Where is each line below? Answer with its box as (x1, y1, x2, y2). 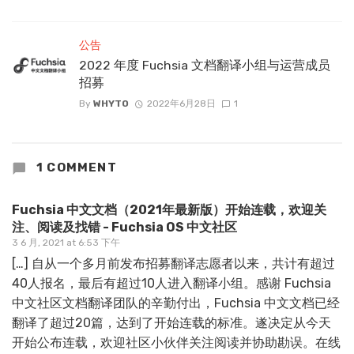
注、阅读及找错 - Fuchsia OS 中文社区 (12, 220, 237, 235)
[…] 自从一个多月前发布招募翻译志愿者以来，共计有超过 (12, 256, 335, 272)
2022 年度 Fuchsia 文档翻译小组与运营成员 (79, 58, 330, 73)
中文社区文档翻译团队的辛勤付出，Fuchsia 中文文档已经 (12, 296, 340, 311)
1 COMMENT (32, 160, 117, 175)
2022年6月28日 (146, 98, 216, 110)
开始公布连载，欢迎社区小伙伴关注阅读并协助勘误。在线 (12, 335, 341, 351)
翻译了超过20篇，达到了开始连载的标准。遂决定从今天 (12, 315, 331, 331)
